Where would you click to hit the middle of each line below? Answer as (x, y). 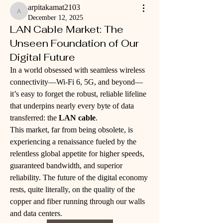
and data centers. (36, 213)
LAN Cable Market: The (67, 29)
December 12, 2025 (56, 18)
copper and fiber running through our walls (77, 201)
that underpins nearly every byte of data (72, 106)
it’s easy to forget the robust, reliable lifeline (78, 94)
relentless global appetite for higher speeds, (77, 154)
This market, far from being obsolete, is (71, 130)
